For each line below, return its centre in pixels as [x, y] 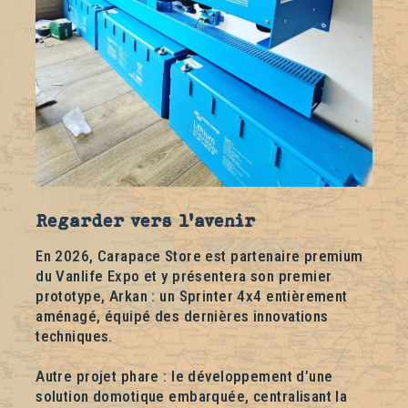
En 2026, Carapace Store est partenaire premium [199, 255]
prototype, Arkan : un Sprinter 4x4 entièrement [192, 296]
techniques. [74, 336]
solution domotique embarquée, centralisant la [192, 396]
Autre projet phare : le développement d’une [184, 376]
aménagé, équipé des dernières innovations [182, 316]
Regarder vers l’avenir [146, 220]
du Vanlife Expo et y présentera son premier [184, 275]
